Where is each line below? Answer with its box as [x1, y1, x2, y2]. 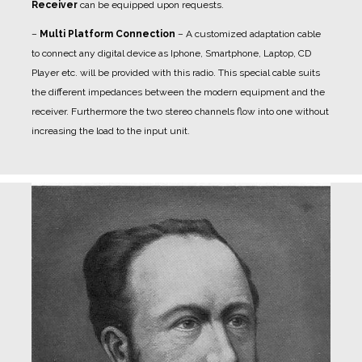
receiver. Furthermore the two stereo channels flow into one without [32, 106, 329, 118]
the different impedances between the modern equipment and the [32, 86, 325, 99]
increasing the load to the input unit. [32, 125, 190, 137]
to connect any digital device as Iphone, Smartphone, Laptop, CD [32, 48, 311, 60]
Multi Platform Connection [40, 28, 175, 40]
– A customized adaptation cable [175, 28, 321, 40]
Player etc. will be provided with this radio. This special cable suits [32, 67, 320, 79]
